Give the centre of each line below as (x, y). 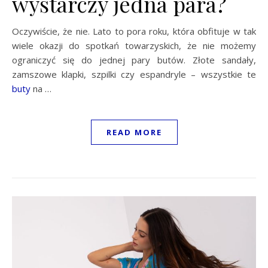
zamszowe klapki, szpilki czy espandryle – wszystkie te (134, 74)
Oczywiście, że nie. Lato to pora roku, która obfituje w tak (134, 31)
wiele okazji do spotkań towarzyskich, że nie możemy (134, 45)
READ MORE (134, 132)
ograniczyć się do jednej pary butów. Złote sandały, (134, 60)
